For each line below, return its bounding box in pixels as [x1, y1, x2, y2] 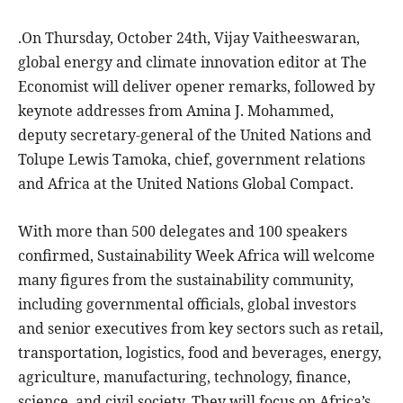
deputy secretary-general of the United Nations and [18, 125, 372, 146]
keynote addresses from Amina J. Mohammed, [18, 101, 334, 121]
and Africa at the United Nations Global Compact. [18, 174, 354, 194]
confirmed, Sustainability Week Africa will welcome [18, 246, 375, 266]
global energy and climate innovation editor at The [18, 52, 367, 73]
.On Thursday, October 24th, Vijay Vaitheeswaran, [18, 28, 360, 49]
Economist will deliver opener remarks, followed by [18, 76, 375, 97]
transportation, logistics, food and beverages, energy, [18, 343, 381, 363]
